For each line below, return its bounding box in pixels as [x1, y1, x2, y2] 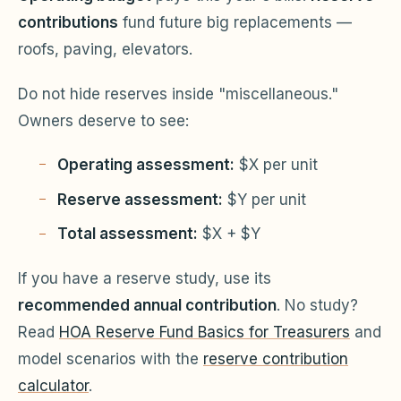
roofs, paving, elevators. [18, 40, 192, 59]
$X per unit [235, 156, 318, 175]
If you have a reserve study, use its [18, 269, 271, 288]
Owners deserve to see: [18, 112, 189, 131]
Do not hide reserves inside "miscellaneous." [18, 85, 338, 104]
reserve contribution [203, 350, 348, 369]
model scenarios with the [18, 350, 203, 369]
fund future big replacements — [118, 13, 352, 32]
